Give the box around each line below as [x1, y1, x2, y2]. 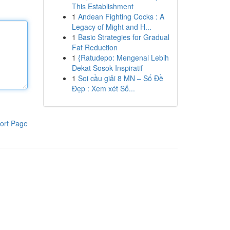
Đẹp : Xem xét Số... [71, 83, 135, 93]
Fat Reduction [71, 42, 118, 52]
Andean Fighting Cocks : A [78, 11, 164, 22]
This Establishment [71, 1, 133, 11]
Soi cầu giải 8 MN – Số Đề [78, 73, 163, 83]
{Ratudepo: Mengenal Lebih [78, 52, 169, 63]
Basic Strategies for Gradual [78, 32, 169, 42]
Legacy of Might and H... [71, 22, 151, 32]
